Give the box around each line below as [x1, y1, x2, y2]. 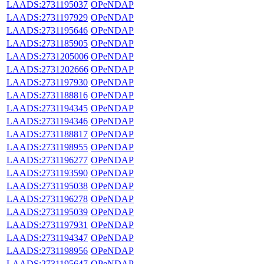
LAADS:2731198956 [6, 245, 88, 256]
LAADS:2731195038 [6, 180, 88, 191]
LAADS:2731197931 [6, 219, 88, 230]
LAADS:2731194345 [6, 103, 88, 113]
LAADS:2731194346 [6, 115, 88, 126]
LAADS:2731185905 [6, 38, 88, 48]
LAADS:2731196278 [6, 193, 88, 204]
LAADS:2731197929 [6, 12, 88, 22]
